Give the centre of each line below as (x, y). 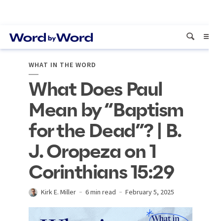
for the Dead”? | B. (105, 132)
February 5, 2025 (150, 192)
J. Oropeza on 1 (92, 152)
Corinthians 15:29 (101, 173)
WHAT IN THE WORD (62, 65)
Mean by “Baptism (106, 111)
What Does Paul (95, 90)
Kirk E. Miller (58, 192)
